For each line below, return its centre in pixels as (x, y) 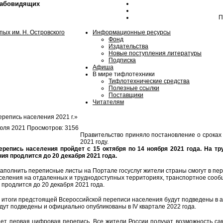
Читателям (108, 102)
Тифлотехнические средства (149, 81)
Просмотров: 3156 (53, 128)
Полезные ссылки (134, 88)
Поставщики (126, 95)
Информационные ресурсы (132, 32)
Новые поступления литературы (155, 53)
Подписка (122, 60)
